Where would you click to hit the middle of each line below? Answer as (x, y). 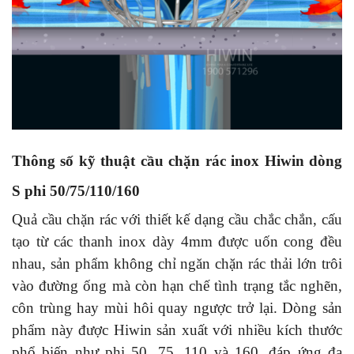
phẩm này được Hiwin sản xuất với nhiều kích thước (177, 330)
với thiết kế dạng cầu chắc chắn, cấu (232, 219)
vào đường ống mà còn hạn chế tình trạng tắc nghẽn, (177, 285)
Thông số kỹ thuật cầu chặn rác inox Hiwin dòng (177, 160)
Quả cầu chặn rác (67, 219)
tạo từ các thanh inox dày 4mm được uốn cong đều (177, 241)
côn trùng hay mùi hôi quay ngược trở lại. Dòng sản (177, 307)
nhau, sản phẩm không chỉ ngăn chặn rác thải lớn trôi (177, 263)
